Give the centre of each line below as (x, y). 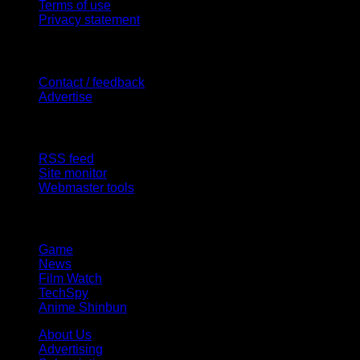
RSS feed (66, 158)
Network (37, 219)
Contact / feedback (92, 82)
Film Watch (70, 279)
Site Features (55, 128)
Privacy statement (89, 20)
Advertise (65, 96)
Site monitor (73, 173)
